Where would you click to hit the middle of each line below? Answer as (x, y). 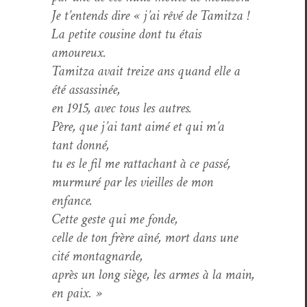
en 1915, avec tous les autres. (122, 108)
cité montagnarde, (97, 256)
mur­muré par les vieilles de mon (132, 182)
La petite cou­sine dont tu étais (126, 34)
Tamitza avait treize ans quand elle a (146, 71)
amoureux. (79, 52)
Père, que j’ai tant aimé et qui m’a (138, 126)
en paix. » (77, 293)
